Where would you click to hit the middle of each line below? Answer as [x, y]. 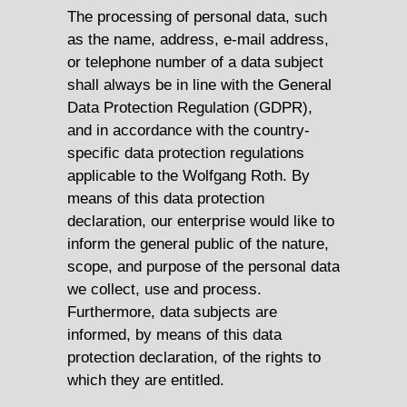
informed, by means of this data [174, 335]
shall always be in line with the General [199, 85]
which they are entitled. [146, 380]
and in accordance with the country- [189, 130]
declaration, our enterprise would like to [201, 221]
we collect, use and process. [164, 289]
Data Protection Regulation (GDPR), [190, 108]
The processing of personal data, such [197, 17]
